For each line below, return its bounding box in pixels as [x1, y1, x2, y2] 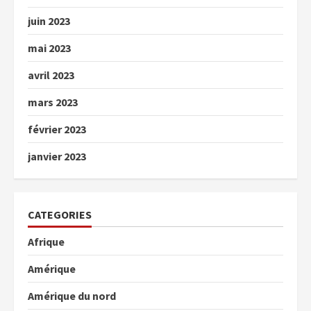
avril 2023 [28, 67, 74, 82]
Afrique [28, 234, 65, 249]
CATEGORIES [28, 207, 92, 221]
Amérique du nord [28, 288, 116, 303]
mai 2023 [28, 40, 71, 55]
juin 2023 [28, 13, 70, 28]
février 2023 [28, 121, 86, 136]
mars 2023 [28, 94, 78, 109]
